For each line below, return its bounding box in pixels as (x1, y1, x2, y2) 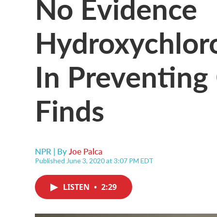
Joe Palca (69, 145, 103, 157)
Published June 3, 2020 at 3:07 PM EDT (35, 156, 154, 165)
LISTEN (63, 182, 92, 192)
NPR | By (35, 145, 69, 157)
